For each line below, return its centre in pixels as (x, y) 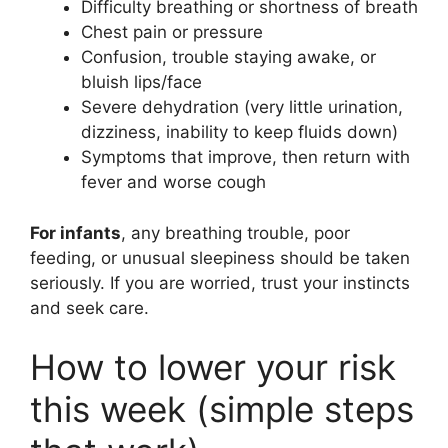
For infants (75, 232)
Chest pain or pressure (172, 32)
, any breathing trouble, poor (235, 232)
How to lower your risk (213, 367)
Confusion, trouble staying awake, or (228, 57)
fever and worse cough (173, 182)
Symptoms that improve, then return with (245, 157)
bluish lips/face (141, 82)
